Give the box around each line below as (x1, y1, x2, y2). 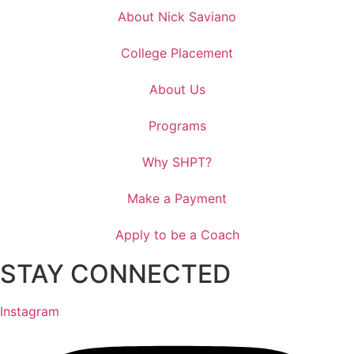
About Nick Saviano (118, 8, 236, 24)
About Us (149, 81, 205, 97)
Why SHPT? (142, 153, 212, 170)
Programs (148, 117, 206, 134)
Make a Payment (127, 190, 227, 206)
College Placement (121, 44, 233, 61)
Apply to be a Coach (115, 226, 239, 243)
